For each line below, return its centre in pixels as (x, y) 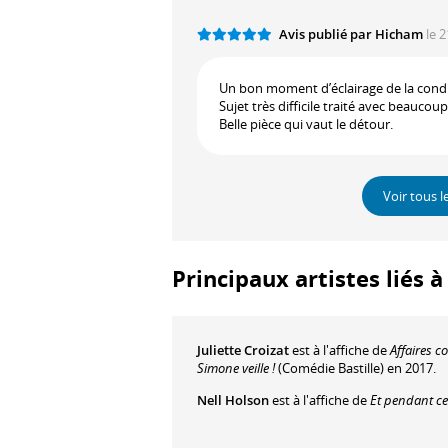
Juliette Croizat (243, 349)
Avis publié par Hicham (351, 34)
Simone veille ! (236, 367)
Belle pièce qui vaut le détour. (305, 124)
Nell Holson (233, 400)
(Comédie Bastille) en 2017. (355, 367)
